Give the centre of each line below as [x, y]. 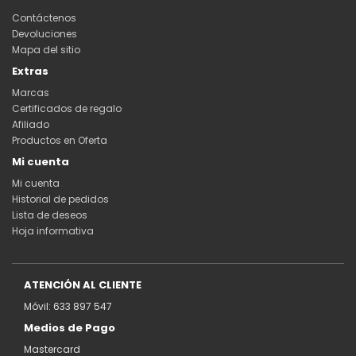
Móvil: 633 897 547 [68, 306]
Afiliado [31, 124]
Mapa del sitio [46, 49]
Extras [30, 71]
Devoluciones [44, 33]
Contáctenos [44, 17]
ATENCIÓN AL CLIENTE [83, 284]
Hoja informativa [53, 230]
